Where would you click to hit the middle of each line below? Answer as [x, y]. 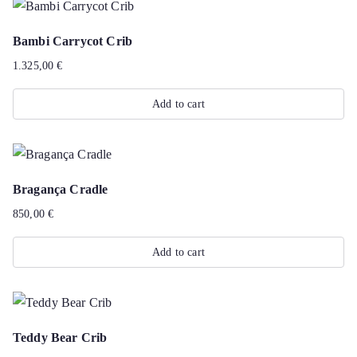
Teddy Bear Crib [60, 337]
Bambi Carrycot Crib [73, 41]
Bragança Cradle [61, 189]
